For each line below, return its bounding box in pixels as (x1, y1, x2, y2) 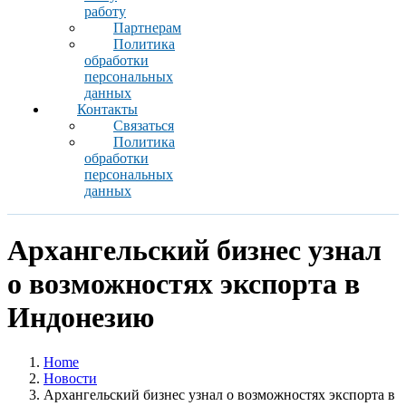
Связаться (113, 117, 174, 133)
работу (84, 3, 126, 19)
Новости (43, 370, 97, 386)
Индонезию (7, 301, 154, 334)
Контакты (77, 101, 138, 117)
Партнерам (113, 19, 181, 35)
